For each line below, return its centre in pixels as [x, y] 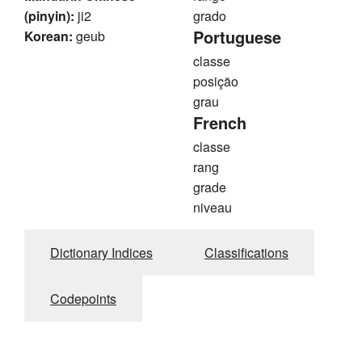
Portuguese [237, 37]
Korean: [48, 36]
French [220, 123]
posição [216, 82]
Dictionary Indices [101, 253]
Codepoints [83, 299]
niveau [213, 208]
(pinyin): [49, 16]
